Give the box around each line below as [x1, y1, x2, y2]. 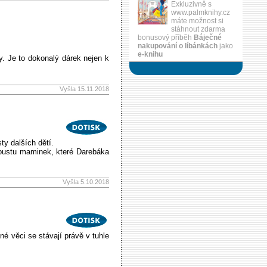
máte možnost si [171, 17, 223, 25]
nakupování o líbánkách [138, 42, 218, 50]
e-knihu [138, 50, 163, 58]
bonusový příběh [138, 33, 194, 42]
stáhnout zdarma [171, 25, 225, 33]
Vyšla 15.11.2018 [60, 85, 109, 92]
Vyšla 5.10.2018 [63, 178, 109, 185]
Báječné [194, 33, 222, 42]
